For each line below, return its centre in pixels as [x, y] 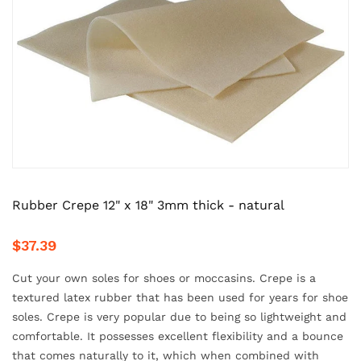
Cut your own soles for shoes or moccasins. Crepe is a [164, 278]
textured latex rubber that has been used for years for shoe [180, 298]
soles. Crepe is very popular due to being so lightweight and [179, 317]
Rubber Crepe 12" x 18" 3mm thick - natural [148, 205]
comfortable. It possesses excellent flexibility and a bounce [178, 336]
